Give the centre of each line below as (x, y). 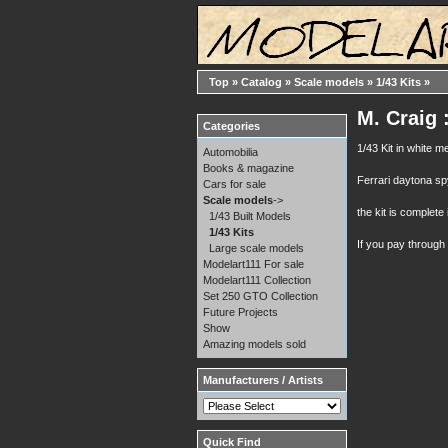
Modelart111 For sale (253, 264)
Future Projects (240, 312)
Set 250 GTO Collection (260, 296)
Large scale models (256, 248)
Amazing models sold (254, 344)
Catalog (261, 82)
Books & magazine (248, 168)
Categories (231, 126)
